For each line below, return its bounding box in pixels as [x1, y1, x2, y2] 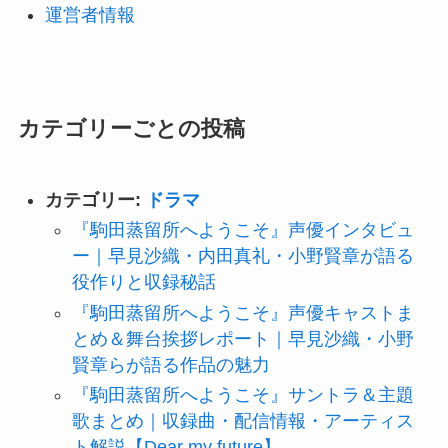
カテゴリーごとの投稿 [17, 116, 245, 141]
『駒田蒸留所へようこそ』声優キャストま [71, 302, 414, 323]
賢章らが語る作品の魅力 [71, 354, 270, 375]
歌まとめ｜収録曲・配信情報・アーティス [71, 411, 414, 432]
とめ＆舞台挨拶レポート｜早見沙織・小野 [71, 328, 414, 349]
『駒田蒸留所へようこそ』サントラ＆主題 [71, 385, 414, 406]
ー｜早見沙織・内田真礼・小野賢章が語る [71, 246, 414, 267]
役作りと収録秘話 [71, 272, 216, 293]
